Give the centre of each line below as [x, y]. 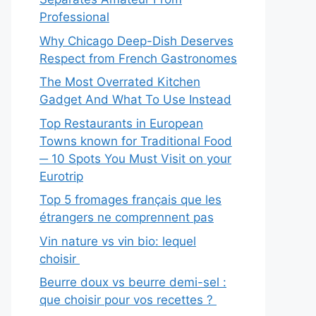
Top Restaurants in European [121, 123]
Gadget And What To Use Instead [135, 100]
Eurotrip [61, 176]
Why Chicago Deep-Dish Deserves [136, 41]
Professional [74, 17]
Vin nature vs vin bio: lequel [118, 241]
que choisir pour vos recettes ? [128, 300]
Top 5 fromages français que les [130, 200]
